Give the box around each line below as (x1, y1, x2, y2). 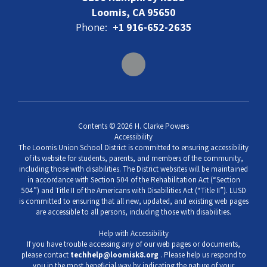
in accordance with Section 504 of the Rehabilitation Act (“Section (27, 175, 240, 185)
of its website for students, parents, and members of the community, (24, 153, 243, 164)
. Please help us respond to (160, 250, 246, 260)
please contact (21, 250, 70, 260)
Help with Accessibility (98, 228, 169, 239)
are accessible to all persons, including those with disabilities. (36, 207, 231, 218)
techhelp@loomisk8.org (70, 250, 159, 260)
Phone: (76, 20, 107, 35)
